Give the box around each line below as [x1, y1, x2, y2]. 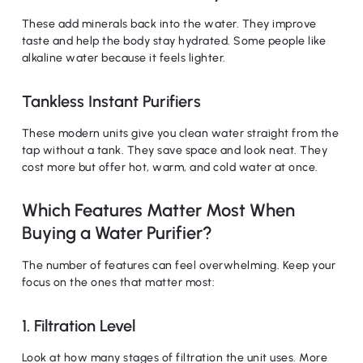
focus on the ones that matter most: [21, 275, 216, 289]
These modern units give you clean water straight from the [21, 126, 340, 140]
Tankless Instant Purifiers [21, 92, 201, 111]
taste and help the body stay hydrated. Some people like [21, 34, 327, 48]
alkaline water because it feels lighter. [21, 51, 226, 65]
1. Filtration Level [21, 316, 135, 335]
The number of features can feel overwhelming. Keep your [21, 258, 336, 272]
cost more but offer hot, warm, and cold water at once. [21, 160, 318, 174]
